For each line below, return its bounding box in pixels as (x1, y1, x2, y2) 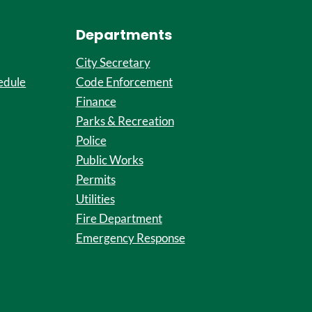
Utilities (75, 192, 115, 206)
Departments (75, 25, 172, 45)
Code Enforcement (75, 75, 173, 89)
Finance (75, 94, 116, 109)
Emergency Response (75, 231, 185, 245)
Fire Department (75, 211, 162, 226)
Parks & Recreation (75, 114, 174, 128)
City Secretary (75, 55, 150, 70)
